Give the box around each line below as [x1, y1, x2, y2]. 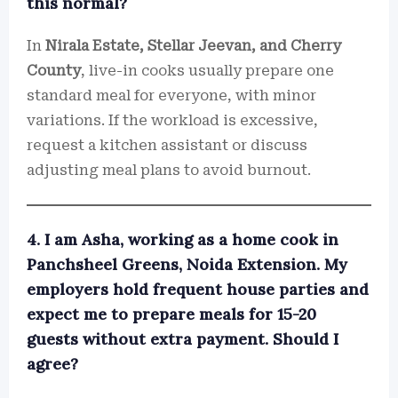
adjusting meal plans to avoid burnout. [27, 162, 311, 179]
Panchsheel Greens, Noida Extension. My [27, 254, 347, 275]
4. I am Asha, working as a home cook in [27, 229, 338, 250]
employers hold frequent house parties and [27, 279, 369, 299]
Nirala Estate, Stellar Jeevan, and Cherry [45, 37, 341, 54]
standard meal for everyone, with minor [27, 87, 316, 104]
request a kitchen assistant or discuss [27, 137, 307, 154]
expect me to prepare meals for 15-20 [27, 304, 316, 324]
